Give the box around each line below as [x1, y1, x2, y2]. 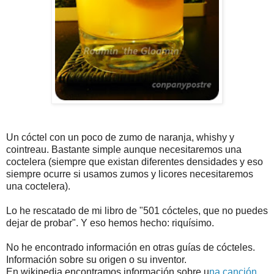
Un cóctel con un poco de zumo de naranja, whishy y [6, 131, 234, 143]
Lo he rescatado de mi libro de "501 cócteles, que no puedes [6, 205, 268, 216]
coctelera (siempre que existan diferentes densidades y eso [6, 156, 263, 167]
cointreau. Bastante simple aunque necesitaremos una [6, 144, 242, 155]
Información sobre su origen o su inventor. [6, 254, 187, 265]
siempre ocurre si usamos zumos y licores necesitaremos [6, 168, 253, 179]
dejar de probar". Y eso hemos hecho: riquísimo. [6, 217, 214, 228]
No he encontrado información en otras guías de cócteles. [6, 242, 255, 253]
